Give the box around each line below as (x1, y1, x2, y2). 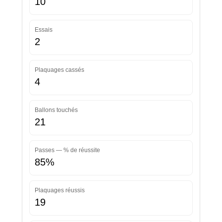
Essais (34, 26, 53, 34)
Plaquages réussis (34, 187, 85, 194)
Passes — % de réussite (34, 147, 100, 154)
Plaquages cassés (34, 66, 84, 74)
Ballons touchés (34, 107, 78, 114)
